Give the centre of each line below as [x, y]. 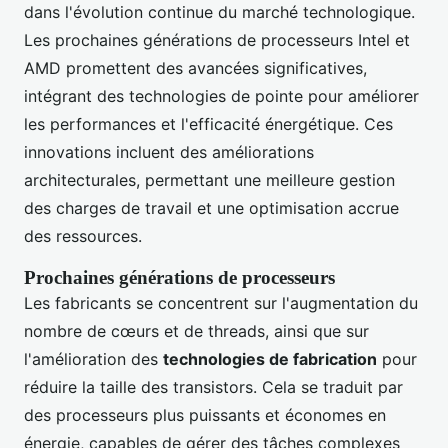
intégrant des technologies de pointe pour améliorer [221, 96]
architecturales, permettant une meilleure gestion [209, 180]
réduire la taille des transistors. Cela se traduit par [213, 387]
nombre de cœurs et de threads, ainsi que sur [196, 331]
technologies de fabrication [270, 359]
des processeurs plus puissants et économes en [205, 415]
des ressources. [83, 236]
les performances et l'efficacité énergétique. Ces [208, 124]
